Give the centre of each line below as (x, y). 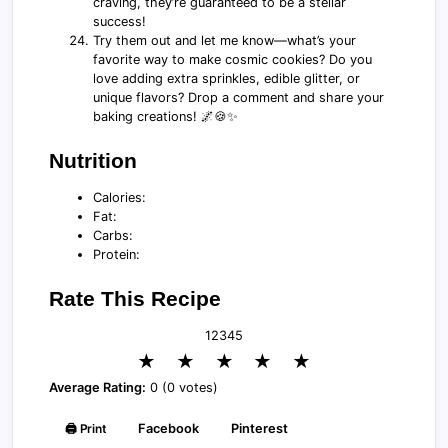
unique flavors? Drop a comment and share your (239, 97)
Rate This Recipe (135, 298)
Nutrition (93, 160)
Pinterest (260, 428)
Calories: (120, 197)
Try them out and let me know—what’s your (225, 40)
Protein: (117, 254)
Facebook (169, 428)
